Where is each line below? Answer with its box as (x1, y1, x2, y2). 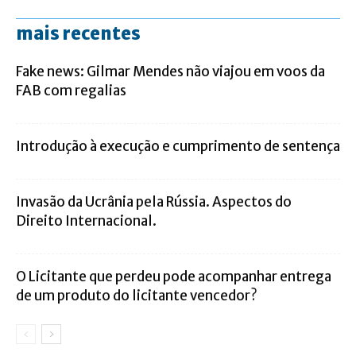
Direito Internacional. (16, 211, 157, 230)
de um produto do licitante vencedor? (16, 286, 257, 304)
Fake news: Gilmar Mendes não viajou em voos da (16, 62, 325, 80)
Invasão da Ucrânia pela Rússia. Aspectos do (16, 192, 292, 211)
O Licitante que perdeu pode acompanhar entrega (16, 267, 331, 285)
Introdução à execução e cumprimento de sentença (16, 137, 340, 155)
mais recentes (16, 21, 141, 44)
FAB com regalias (16, 81, 126, 99)
